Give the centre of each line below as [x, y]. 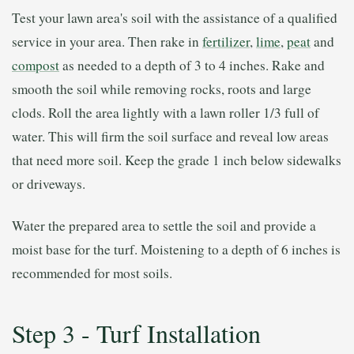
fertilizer [226, 42]
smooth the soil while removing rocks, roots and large [162, 89]
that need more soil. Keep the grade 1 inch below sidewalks [177, 160]
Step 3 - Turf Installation [136, 333]
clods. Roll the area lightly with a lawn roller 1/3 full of [166, 113]
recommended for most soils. [92, 273]
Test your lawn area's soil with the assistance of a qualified [175, 18]
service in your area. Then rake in [107, 42]
